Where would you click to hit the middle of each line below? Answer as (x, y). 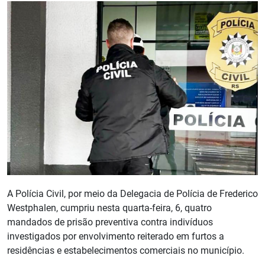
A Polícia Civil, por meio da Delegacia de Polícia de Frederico (132, 194)
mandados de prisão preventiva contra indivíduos (110, 222)
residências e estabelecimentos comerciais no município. (126, 251)
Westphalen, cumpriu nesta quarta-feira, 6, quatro (109, 208)
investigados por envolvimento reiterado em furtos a (116, 237)
